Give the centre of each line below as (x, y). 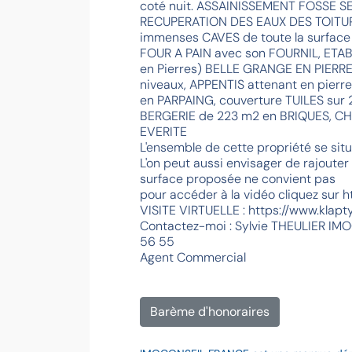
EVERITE (163, 131)
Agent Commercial (193, 257)
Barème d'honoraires (210, 311)
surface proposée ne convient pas (238, 178)
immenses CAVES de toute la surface (245, 37)
